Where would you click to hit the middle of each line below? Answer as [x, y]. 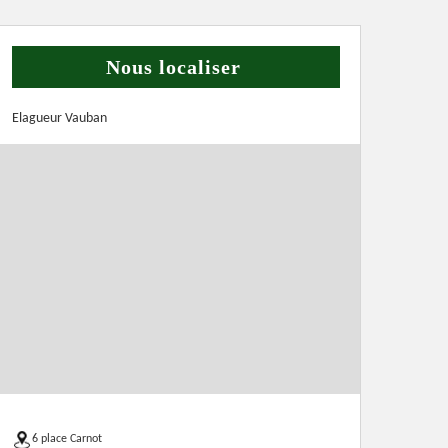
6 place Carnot [67, 439]
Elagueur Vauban [59, 118]
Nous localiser [173, 67]
